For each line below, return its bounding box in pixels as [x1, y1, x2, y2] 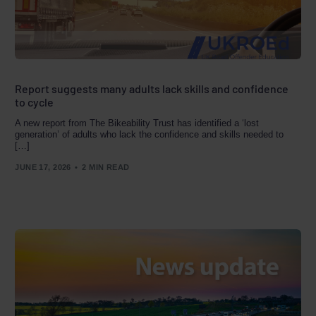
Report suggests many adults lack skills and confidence [15, 82, 289, 96]
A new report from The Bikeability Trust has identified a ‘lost [15, 118, 260, 129]
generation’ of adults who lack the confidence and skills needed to [15, 129, 284, 140]
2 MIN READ [82, 162, 130, 171]
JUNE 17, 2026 [15, 162, 71, 171]
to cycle [15, 95, 54, 109]
